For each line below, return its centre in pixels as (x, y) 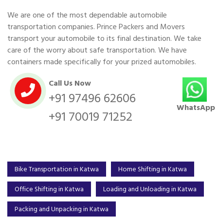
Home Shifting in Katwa (153, 169)
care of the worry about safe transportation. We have (97, 50)
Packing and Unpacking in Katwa (62, 209)
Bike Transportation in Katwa (57, 169)
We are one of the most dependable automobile (87, 15)
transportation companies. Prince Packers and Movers (96, 27)
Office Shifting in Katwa (49, 189)
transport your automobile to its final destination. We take (104, 38)
